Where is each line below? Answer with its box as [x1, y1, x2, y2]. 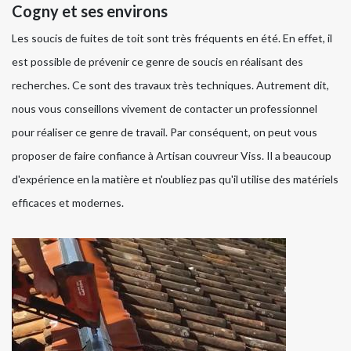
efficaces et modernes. [12, 196, 124, 210]
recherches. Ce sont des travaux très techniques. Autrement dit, [12, 78, 329, 92]
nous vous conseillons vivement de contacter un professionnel [12, 102, 317, 116]
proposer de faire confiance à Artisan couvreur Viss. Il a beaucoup [12, 149, 331, 163]
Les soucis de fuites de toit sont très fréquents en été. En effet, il [12, 31, 332, 45]
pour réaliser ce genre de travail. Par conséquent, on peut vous [12, 125, 317, 139]
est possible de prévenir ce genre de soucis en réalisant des [12, 55, 303, 69]
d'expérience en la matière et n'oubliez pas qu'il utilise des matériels [12, 172, 338, 186]
